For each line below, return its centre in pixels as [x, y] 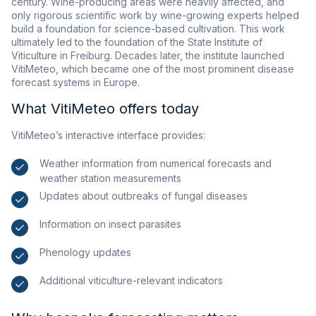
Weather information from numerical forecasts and [156, 164]
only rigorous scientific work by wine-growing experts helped [155, 16]
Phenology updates [85, 253]
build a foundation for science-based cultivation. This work [148, 29]
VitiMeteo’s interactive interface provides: [108, 135]
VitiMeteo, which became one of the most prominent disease [153, 69]
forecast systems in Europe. [75, 83]
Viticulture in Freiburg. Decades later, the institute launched [148, 56]
